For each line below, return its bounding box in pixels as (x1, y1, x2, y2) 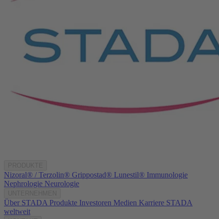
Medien (113, 198, 137, 207)
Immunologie (147, 170, 188, 179)
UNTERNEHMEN (8, 189, 57, 197)
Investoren (79, 198, 111, 207)
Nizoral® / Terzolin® (4, 170, 70, 179)
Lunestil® (114, 170, 145, 179)
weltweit (4, 207, 30, 216)
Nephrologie (4, 179, 43, 188)
